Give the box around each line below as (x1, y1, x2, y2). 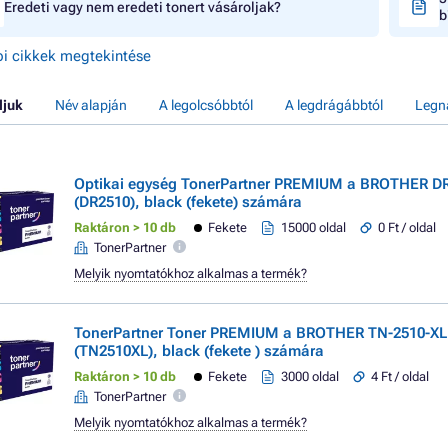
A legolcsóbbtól (159, 97, 253, 113)
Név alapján (55, 97, 127, 113)
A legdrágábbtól (285, 97, 383, 113)
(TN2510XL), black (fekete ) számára (74, 342, 324, 360)
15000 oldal (281, 220, 347, 235)
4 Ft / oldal (371, 369, 430, 384)
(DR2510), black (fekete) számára (74, 193, 302, 211)
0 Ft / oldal (378, 220, 437, 235)
